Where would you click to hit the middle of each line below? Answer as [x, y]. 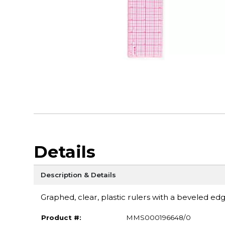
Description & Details [78, 175]
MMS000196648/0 [158, 217]
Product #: [61, 217]
